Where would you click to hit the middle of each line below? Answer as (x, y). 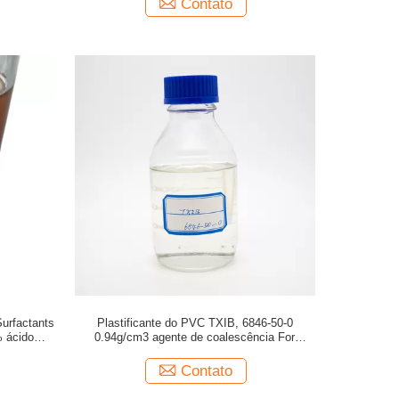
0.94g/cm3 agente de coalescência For (195, 337)
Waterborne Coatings (195, 351)
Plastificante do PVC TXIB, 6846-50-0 (195, 323)
